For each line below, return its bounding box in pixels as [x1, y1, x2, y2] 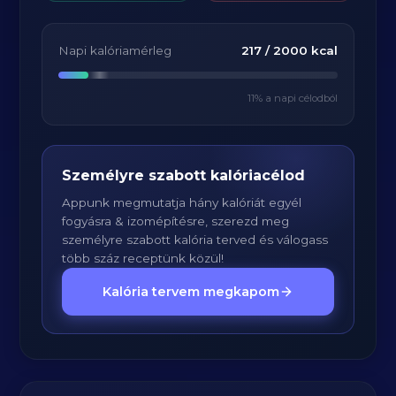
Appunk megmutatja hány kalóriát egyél [62, 195, 302, 209]
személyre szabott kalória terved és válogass [62, 232, 329, 247]
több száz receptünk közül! [62, 251, 225, 265]
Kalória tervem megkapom [103, 284, 279, 300]
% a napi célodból [254, 92, 338, 104]
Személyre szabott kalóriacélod [62, 167, 306, 184]
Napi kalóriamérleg [58, 43, 172, 57]
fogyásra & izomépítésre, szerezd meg [62, 214, 290, 228]
